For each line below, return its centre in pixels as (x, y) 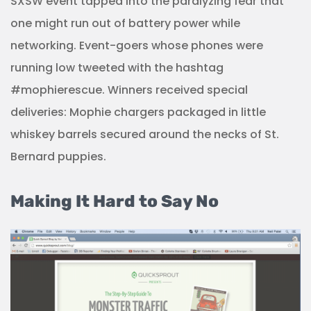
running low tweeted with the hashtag (117, 67)
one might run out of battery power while (125, 23)
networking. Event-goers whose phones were (137, 45)
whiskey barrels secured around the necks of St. (145, 134)
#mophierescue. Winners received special (129, 90)
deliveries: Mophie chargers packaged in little (138, 112)
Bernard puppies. (58, 156)
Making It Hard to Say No (115, 201)
